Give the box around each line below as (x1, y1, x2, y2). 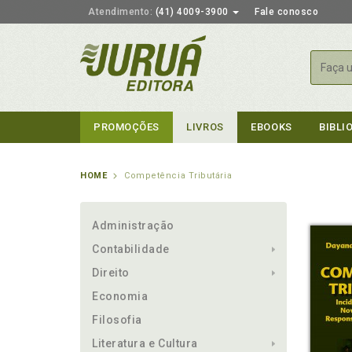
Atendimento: (88, 6, 152, 17)
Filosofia (92, 313, 142, 326)
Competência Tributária (124, 170, 233, 181)
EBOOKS (251, 121, 292, 133)
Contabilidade (92, 243, 170, 255)
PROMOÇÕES (93, 121, 159, 133)
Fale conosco (255, 6, 318, 17)
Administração (92, 219, 175, 232)
